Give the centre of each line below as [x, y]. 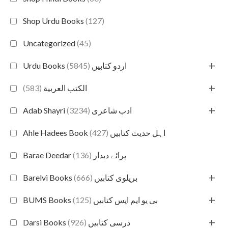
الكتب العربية [64, 88]
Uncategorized [50, 43]
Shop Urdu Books [54, 21]
